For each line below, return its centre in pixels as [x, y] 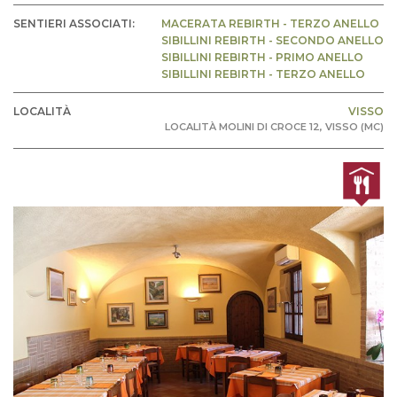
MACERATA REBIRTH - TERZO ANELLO [270, 23]
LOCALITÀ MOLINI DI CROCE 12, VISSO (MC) [274, 127]
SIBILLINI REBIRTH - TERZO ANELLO [263, 74]
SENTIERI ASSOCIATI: [74, 23]
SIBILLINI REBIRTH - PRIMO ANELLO [262, 57]
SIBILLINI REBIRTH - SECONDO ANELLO [272, 40]
